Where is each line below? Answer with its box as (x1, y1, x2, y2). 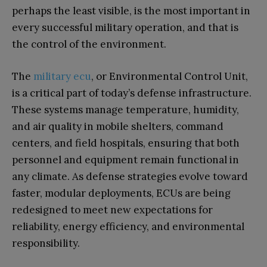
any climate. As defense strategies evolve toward (12, 169, 248, 183)
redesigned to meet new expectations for (12, 203, 213, 216)
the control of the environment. (12, 37, 166, 51)
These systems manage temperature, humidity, (12, 103, 239, 116)
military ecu (33, 69, 91, 83)
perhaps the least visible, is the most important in (12, 4, 250, 17)
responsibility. (12, 236, 80, 250)
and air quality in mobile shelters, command (12, 119, 223, 133)
